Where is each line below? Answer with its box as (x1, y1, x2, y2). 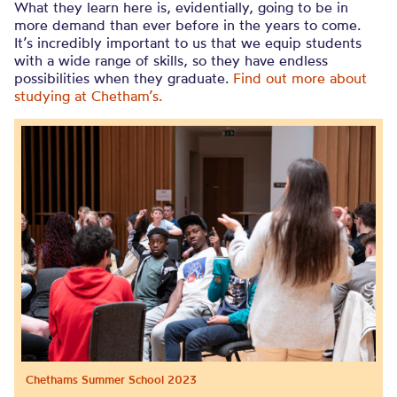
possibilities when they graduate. (14, 68, 233, 87)
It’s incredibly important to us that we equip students (14, 33, 362, 51)
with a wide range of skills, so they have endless (14, 51, 328, 69)
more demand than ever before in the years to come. (14, 15, 361, 34)
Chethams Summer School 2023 (26, 371, 197, 386)
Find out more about (233, 68, 367, 87)
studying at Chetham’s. (14, 86, 162, 105)
